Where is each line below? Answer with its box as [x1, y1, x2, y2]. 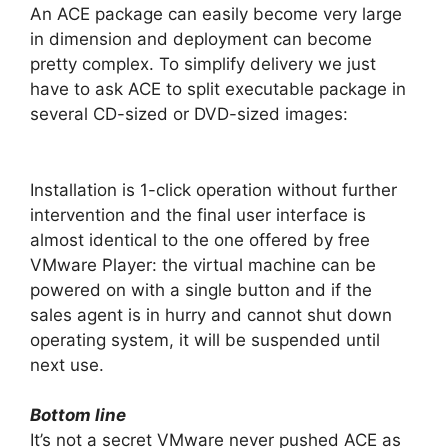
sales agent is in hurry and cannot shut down [30, 304, 392, 325]
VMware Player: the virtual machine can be [30, 254, 376, 275]
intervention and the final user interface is [30, 204, 366, 225]
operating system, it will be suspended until [30, 329, 380, 350]
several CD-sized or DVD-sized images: [30, 104, 348, 125]
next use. [30, 354, 104, 375]
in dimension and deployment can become [30, 29, 372, 50]
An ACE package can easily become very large [30, 4, 402, 25]
